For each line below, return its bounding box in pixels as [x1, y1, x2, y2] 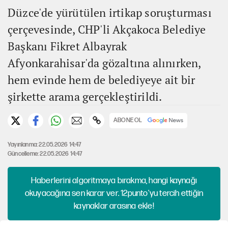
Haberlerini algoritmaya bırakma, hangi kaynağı [31, 175, 197, 186]
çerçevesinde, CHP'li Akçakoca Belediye [8, 21, 206, 37]
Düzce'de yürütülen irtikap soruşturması [8, 5, 212, 20]
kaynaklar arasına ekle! [74, 201, 154, 211]
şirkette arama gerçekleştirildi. [8, 89, 162, 104]
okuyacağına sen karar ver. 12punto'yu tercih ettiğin [24, 188, 204, 198]
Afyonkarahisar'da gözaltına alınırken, [8, 55, 201, 70]
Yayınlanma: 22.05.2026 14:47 [8, 140, 81, 149]
